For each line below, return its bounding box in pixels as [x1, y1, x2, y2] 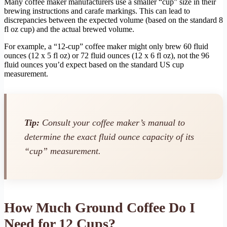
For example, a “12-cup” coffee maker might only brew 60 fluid [4, 42, 208, 51]
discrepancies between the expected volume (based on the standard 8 [4, 16, 223, 25]
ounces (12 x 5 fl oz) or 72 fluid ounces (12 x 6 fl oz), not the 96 [4, 51, 209, 60]
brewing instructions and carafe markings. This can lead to [4, 7, 190, 16]
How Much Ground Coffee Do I [4, 200, 195, 216]
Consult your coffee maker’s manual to [40, 117, 185, 128]
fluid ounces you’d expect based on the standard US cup [4, 60, 184, 69]
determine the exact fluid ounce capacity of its [24, 131, 194, 142]
